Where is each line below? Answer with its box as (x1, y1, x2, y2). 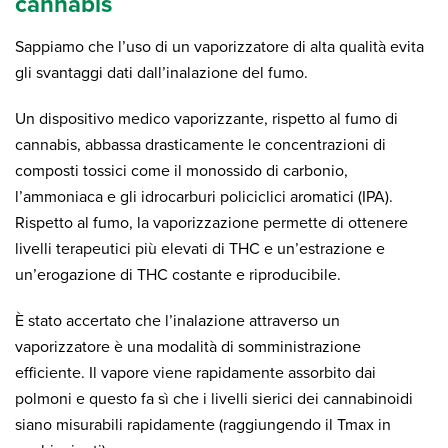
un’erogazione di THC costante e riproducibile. (15, 265, 345, 285)
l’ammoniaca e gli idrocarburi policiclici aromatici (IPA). (15, 187, 393, 207)
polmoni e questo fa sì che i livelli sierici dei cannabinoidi (15, 389, 413, 409)
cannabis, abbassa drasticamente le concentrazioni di (15, 135, 386, 155)
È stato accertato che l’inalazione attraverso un (15, 311, 340, 331)
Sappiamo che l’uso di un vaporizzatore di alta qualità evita (15, 37, 424, 57)
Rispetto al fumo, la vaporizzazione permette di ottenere (15, 213, 408, 233)
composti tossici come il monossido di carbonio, (15, 161, 348, 181)
